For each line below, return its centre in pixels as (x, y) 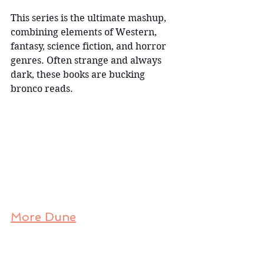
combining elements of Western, (85, 32)
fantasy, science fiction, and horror (90, 46)
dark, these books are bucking (79, 74)
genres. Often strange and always (87, 60)
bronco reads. (42, 88)
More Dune (43, 217)
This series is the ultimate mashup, (90, 18)
